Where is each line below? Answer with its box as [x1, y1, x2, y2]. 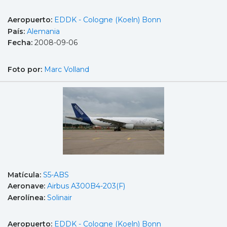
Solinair [47, 193, 72, 202]
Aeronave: [8, 181, 47, 191]
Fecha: [8, 38, 34, 48]
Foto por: [8, 64, 44, 74]
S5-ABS [43, 170, 69, 179]
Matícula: [8, 170, 43, 179]
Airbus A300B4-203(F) [47, 181, 125, 191]
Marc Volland [44, 64, 89, 74]
